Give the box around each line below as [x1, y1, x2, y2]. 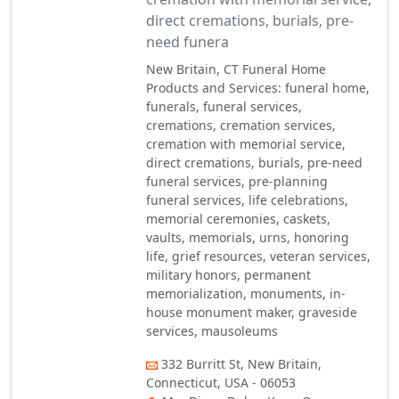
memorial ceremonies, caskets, [146, 210, 331, 227]
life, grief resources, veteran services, [146, 248, 371, 265]
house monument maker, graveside [146, 304, 358, 321]
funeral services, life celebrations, [146, 191, 349, 208]
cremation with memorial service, [146, 135, 346, 152]
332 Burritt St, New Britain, [161, 355, 322, 372]
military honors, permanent [146, 266, 312, 283]
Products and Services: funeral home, [146, 79, 370, 96]
